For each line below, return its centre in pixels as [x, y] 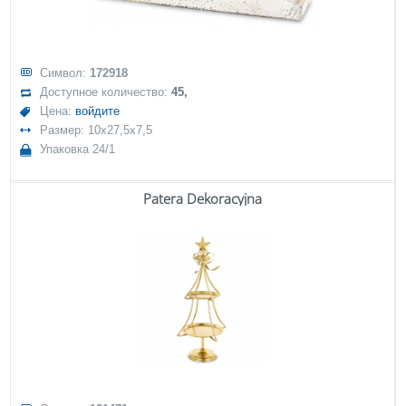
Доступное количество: [106, 92]
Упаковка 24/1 [78, 149]
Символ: [65, 73]
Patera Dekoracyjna [203, 198]
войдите [98, 111]
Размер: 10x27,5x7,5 [97, 130]
